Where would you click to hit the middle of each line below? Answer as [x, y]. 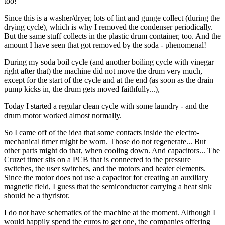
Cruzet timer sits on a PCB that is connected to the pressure [97, 159]
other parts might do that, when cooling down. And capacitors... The [112, 150]
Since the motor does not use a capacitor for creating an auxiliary [106, 177]
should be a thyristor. [37, 195]
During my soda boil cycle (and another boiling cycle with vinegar [109, 62]
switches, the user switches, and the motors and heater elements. [105, 168]
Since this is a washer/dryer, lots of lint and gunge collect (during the [112, 18]
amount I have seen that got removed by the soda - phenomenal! [105, 45]
